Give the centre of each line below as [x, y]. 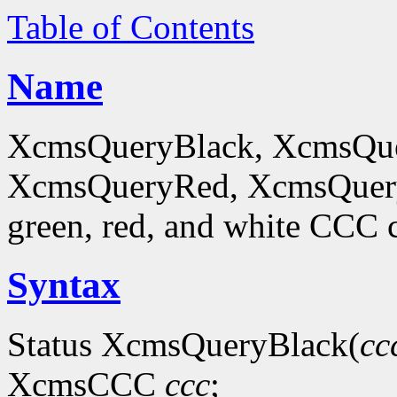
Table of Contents [131, 27]
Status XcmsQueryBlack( [183, 344]
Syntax [64, 284]
